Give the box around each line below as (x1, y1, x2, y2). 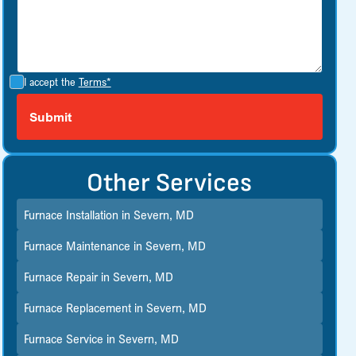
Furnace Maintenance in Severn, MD (24, 237, 207, 253)
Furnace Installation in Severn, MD (24, 206, 195, 222)
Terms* (78, 75, 111, 88)
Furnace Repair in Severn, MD (24, 268, 174, 284)
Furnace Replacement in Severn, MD (24, 300, 207, 316)
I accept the (23, 75, 79, 88)
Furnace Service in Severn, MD (24, 331, 180, 347)
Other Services (87, 168, 253, 199)
